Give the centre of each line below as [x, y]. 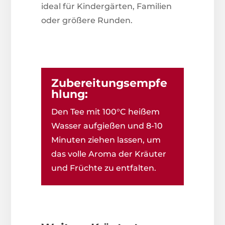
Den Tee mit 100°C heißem [106, 112]
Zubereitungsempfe [109, 83]
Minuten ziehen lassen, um [106, 140]
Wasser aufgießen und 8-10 [107, 126]
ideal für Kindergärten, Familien [107, 7]
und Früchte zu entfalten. [104, 168]
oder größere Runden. [87, 21]
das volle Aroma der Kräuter [109, 154]
